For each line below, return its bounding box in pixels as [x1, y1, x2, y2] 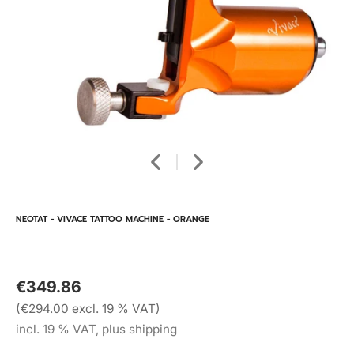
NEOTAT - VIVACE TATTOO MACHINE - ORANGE [16, 213, 209, 226]
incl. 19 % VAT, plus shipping [16, 322, 177, 337]
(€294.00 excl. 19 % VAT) [16, 301, 160, 316]
